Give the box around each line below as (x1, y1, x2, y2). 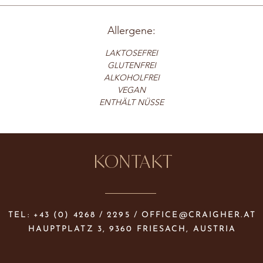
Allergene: (107, 23, 156, 37)
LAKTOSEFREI (105, 47, 158, 58)
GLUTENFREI (107, 59, 156, 70)
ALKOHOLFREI (103, 72, 160, 83)
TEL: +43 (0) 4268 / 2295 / (8, 210, 141, 220)
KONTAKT (94, 150, 173, 172)
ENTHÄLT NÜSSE (99, 96, 164, 107)
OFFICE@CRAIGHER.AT (141, 210, 256, 220)
